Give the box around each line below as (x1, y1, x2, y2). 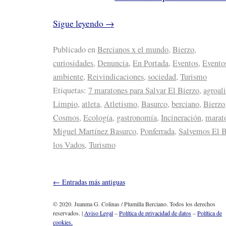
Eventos (173, 58, 198, 69)
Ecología (83, 112, 112, 124)
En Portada (133, 58, 168, 69)
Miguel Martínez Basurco (53, 126, 136, 137)
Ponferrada (140, 126, 175, 137)
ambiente (53, 71, 83, 83)
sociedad (148, 71, 176, 83)
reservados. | (53, 209, 84, 217)
